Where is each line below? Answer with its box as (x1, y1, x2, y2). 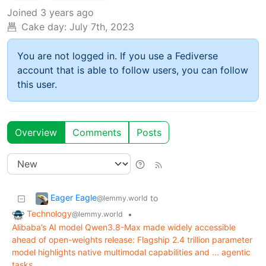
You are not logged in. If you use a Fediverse (17, 50, 218, 62)
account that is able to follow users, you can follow (17, 64, 248, 77)
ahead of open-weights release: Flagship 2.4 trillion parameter (12, 235, 252, 245)
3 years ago (40, 7, 94, 19)
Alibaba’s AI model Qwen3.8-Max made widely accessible (12, 222, 236, 233)
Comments (72, 126, 121, 139)
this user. (17, 78, 57, 91)
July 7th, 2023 (69, 21, 134, 33)
